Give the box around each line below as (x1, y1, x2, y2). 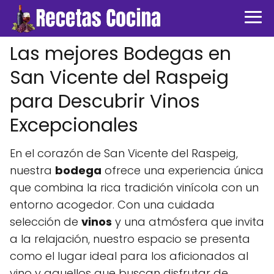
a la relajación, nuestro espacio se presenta (10, 231, 250, 246)
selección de (10, 214, 81, 229)
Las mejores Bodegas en (10, 41, 231, 67)
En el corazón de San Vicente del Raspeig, (10, 146, 238, 161)
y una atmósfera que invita (112, 214, 264, 229)
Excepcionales (10, 113, 138, 138)
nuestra (10, 163, 55, 178)
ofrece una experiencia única (102, 163, 264, 178)
